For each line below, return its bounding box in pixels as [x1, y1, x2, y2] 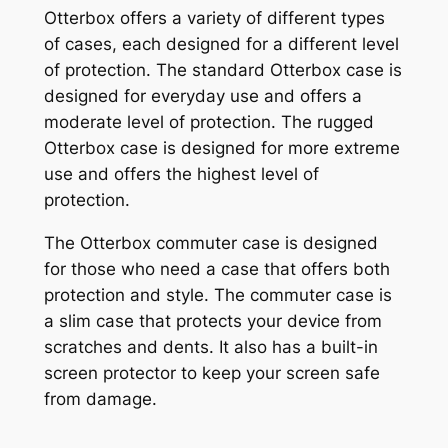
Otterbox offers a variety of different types [43, 7, 385, 28]
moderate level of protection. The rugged [43, 111, 374, 132]
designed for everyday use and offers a [43, 85, 362, 106]
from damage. [43, 388, 157, 409]
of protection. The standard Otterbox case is [43, 59, 402, 80]
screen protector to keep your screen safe [43, 362, 380, 383]
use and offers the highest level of [43, 163, 319, 184]
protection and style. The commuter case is [43, 284, 392, 305]
